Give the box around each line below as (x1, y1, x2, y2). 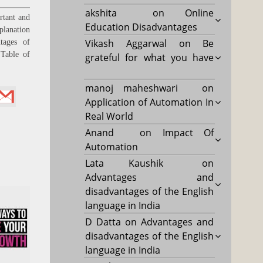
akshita (85, 6, 117, 19)
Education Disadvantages (85, 20, 198, 33)
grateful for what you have (85, 50, 214, 64)
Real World (85, 109, 134, 123)
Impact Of (162, 126, 214, 139)
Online (185, 6, 214, 19)
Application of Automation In (85, 95, 214, 109)
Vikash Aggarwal (85, 36, 167, 50)
